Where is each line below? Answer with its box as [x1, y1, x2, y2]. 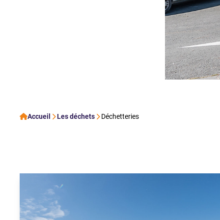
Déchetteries [101, 112, 139, 121]
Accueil [27, 112, 51, 121]
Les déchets [56, 112, 95, 121]
